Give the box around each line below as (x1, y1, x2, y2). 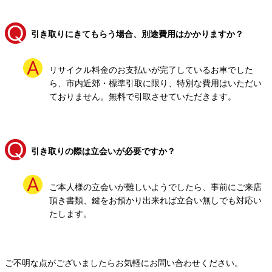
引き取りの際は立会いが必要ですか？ (31, 146, 176, 156)
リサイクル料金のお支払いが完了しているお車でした (49, 65, 254, 75)
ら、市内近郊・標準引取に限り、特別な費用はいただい (49, 78, 262, 89)
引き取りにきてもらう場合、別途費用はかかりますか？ (31, 29, 244, 39)
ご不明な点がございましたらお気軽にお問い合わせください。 (5, 257, 243, 268)
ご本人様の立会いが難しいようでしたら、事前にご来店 (49, 182, 262, 192)
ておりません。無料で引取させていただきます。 (49, 92, 237, 102)
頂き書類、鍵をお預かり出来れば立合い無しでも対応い (49, 195, 262, 205)
